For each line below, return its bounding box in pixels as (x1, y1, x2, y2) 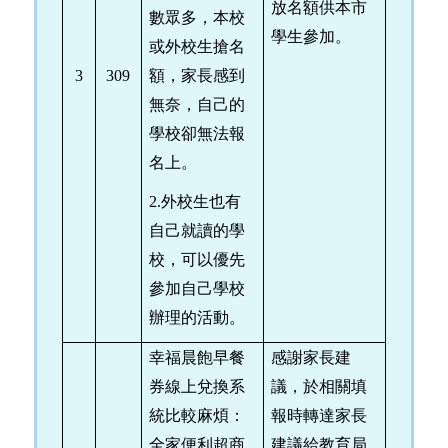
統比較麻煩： (148, 406, 245, 424)
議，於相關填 (270, 377, 367, 395)
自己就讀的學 (148, 221, 245, 239)
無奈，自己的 (148, 95, 245, 113)
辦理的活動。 (148, 308, 245, 326)
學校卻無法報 (148, 124, 245, 142)
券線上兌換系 (148, 377, 245, 395)
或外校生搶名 (148, 37, 245, 55)
